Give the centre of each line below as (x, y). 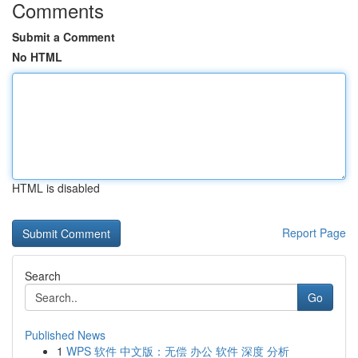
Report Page (314, 233)
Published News (65, 335)
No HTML (37, 57)
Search (43, 276)
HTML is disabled (56, 188)
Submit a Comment (64, 37)
